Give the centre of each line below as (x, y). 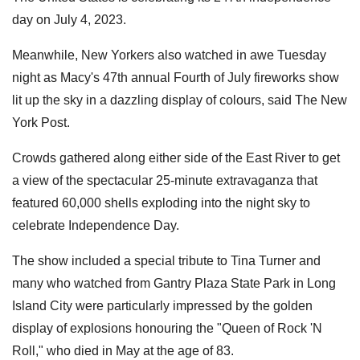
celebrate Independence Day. (96, 225)
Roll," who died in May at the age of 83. (123, 350)
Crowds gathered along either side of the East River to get (176, 157)
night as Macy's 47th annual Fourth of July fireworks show (176, 77)
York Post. (41, 122)
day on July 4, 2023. (69, 19)
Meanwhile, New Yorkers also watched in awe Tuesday (169, 55)
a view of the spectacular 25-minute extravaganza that (165, 180)
